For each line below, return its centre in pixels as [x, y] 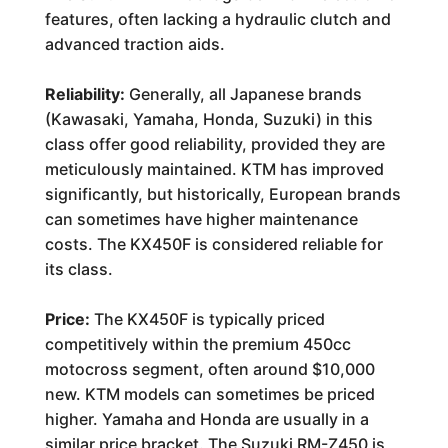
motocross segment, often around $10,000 [209, 369]
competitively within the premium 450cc [197, 344]
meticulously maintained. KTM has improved [214, 169]
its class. [78, 269]
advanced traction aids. [134, 44]
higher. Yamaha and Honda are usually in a [206, 419]
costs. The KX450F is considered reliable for [213, 244]
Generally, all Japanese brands [243, 94]
